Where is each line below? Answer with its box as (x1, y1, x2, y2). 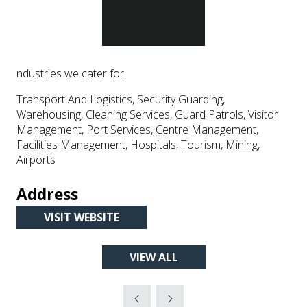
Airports (16, 152, 56, 167)
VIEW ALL (129, 249, 178, 265)
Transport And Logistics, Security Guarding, (16, 92, 225, 107)
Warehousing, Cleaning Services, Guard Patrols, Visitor (16, 107, 278, 122)
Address (16, 184, 78, 205)
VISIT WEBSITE (44, 210, 119, 225)
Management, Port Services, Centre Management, (16, 122, 258, 137)
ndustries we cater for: (16, 66, 126, 81)
